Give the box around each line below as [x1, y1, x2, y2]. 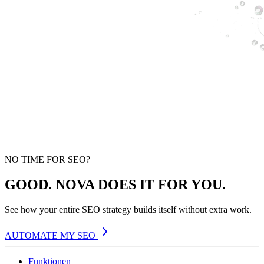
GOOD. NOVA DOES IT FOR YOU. [5, 177, 226, 193]
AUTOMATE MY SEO [5, 230, 98, 241]
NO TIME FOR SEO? [5, 154, 90, 165]
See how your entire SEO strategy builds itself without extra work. [5, 204, 252, 215]
